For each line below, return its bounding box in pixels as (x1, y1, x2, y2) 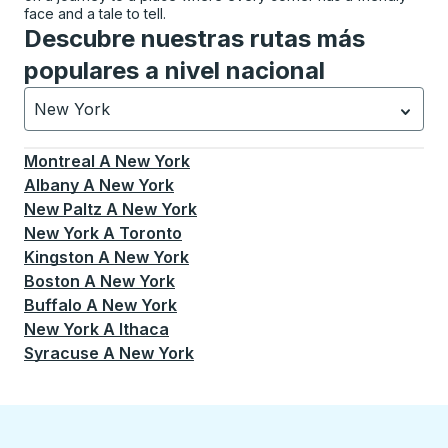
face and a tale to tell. (24, 5, 166, 22)
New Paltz (24, 199, 102, 219)
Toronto (119, 223, 182, 243)
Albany (24, 175, 79, 195)
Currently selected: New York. (34, 123, 267, 143)
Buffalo (24, 295, 82, 315)
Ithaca (119, 319, 169, 339)
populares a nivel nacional (24, 56, 325, 85)
